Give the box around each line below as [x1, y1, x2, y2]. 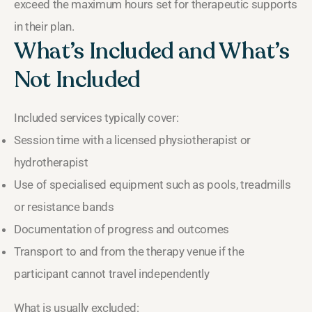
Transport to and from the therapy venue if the [14, 244, 244, 258]
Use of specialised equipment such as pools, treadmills [14, 177, 291, 192]
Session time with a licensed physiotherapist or [14, 132, 251, 147]
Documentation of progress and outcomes [14, 221, 230, 236]
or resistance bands [14, 199, 114, 214]
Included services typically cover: [14, 110, 179, 125]
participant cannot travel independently [14, 266, 210, 281]
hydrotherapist [14, 155, 88, 169]
